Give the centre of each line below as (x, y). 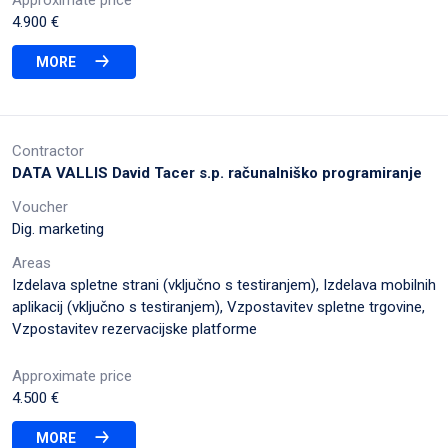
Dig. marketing (58, 228)
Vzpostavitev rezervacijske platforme (134, 328)
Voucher (40, 206)
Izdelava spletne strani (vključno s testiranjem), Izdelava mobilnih (224, 284)
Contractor (48, 150)
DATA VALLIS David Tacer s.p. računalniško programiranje (217, 172)
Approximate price (72, 375)
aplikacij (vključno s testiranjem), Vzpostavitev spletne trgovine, (218, 306)
